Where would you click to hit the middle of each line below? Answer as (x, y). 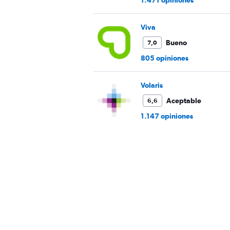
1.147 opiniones (167, 116)
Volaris (152, 85)
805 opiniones (165, 58)
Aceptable (184, 101)
